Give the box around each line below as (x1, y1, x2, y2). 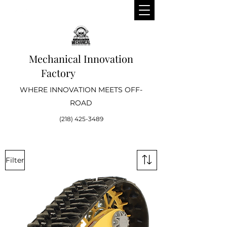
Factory (41, 66, 121, 80)
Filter (6, 155, 24, 165)
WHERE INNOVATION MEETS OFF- (20, 85, 142, 94)
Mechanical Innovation (29, 52, 133, 65)
